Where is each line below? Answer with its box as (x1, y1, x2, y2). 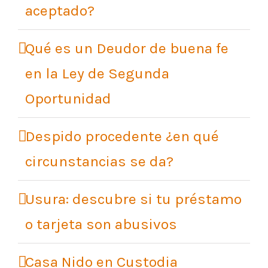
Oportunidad (25, 90, 111, 108)
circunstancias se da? (25, 153, 173, 170)
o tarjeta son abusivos (25, 215, 177, 233)
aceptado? (25, 2, 95, 20)
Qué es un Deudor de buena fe (25, 39, 229, 57)
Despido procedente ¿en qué (25, 127, 219, 145)
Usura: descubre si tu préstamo (25, 190, 242, 208)
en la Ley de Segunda (25, 65, 169, 83)
